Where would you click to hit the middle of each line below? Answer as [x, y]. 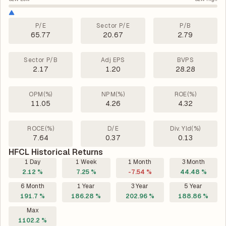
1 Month [140, 162]
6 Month [33, 186]
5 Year [193, 186]
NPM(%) [113, 94]
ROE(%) [185, 94]
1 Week [86, 162]
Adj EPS [113, 60]
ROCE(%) [41, 129]
